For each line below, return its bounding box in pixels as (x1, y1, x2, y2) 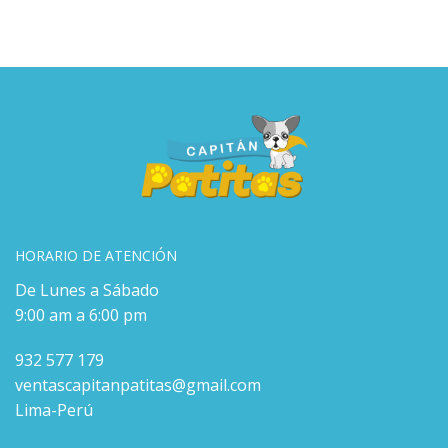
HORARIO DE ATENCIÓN (15, 246, 177, 266)
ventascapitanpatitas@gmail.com (15, 374, 261, 397)
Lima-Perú (15, 399, 93, 422)
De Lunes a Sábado (15, 279, 159, 302)
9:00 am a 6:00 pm (15, 304, 147, 327)
